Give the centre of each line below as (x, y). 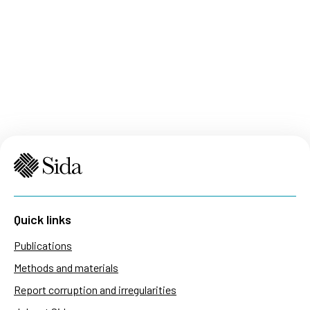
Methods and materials (66, 268)
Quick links (43, 220)
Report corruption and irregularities (95, 290)
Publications (43, 246)
